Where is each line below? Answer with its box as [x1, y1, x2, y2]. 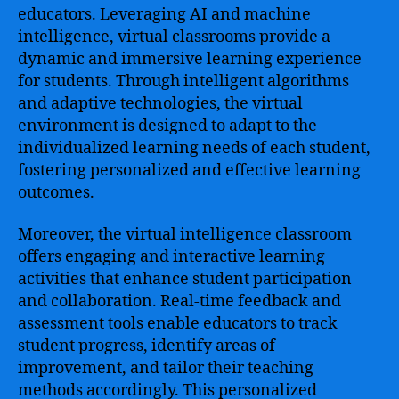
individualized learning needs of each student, [18, 137, 370, 159]
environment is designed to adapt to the [18, 115, 317, 136]
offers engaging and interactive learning [18, 247, 325, 267]
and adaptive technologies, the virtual [18, 93, 303, 114]
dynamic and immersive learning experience [18, 48, 362, 69]
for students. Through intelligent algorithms [18, 70, 349, 92]
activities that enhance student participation [18, 269, 352, 289]
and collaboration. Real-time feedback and [18, 291, 341, 312]
